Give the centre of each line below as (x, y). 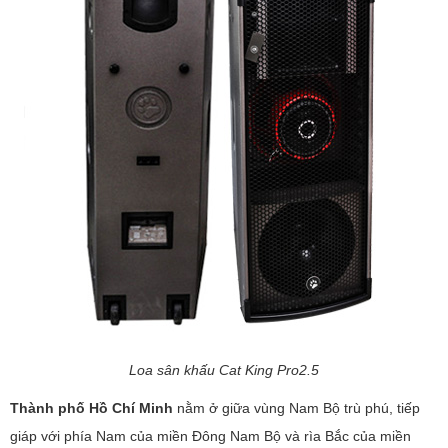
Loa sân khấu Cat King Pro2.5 (224, 370)
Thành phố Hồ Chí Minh (91, 408)
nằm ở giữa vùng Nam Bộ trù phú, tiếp (296, 408)
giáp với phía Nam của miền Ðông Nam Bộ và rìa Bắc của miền (210, 436)
